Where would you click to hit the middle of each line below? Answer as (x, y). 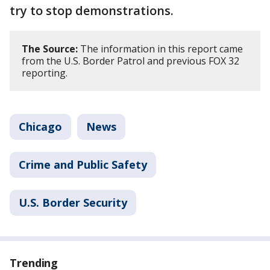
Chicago (40, 127)
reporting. (45, 73)
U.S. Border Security (73, 202)
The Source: (50, 49)
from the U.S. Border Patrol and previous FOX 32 (130, 61)
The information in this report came (160, 49)
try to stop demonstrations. (92, 11)
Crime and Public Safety (83, 165)
